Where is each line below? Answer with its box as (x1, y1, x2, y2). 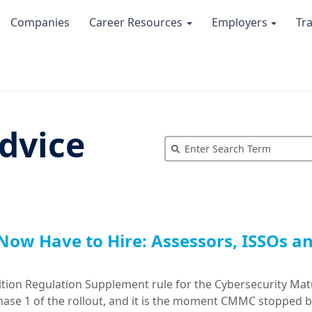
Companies (10, 15, 70, 31)
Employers (211, 15, 270, 31)
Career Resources (89, 15, 185, 31)
